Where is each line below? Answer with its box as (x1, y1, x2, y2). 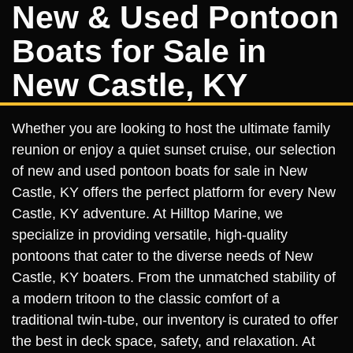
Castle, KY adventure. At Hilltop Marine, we (12, 206, 283, 221)
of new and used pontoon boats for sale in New (12, 163, 307, 179)
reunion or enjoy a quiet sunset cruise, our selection (12, 142, 336, 158)
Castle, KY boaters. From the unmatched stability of (12, 269, 336, 285)
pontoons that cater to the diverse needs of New (12, 248, 313, 264)
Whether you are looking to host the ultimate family (12, 121, 330, 136)
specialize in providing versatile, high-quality (12, 227, 288, 243)
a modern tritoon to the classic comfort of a (12, 291, 280, 307)
